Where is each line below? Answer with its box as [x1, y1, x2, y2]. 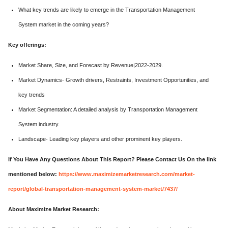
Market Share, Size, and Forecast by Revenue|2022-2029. [18, 62, 163, 68]
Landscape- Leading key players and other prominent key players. [18, 136, 182, 142]
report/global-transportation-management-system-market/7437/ [8, 186, 178, 192]
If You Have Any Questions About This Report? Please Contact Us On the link [8, 156, 216, 162]
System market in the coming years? [18, 21, 109, 27]
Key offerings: [8, 42, 46, 48]
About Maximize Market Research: [8, 206, 99, 212]
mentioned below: [8, 171, 59, 177]
